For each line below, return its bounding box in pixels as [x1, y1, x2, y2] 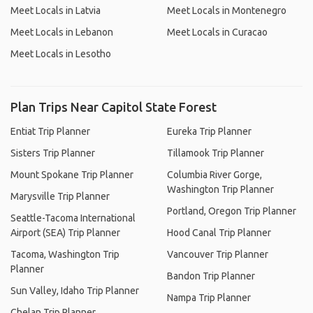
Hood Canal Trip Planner [167, 227, 271, 238]
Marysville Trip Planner [10, 191, 110, 202]
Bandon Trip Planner [167, 270, 255, 282]
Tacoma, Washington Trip [10, 249, 119, 260]
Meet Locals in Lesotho [10, 48, 111, 59]
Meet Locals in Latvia [10, 5, 101, 16]
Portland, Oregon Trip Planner [167, 205, 296, 217]
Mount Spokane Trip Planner [10, 169, 133, 180]
